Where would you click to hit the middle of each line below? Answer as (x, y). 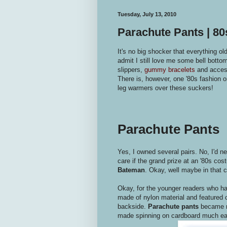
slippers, (131, 69)
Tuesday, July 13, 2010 (147, 14)
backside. (133, 206)
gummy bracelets (171, 69)
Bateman (131, 170)
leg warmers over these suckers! (165, 88)
